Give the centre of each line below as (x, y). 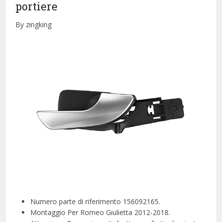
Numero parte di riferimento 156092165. (95, 202)
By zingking (34, 25)
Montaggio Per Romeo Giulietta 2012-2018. (100, 213)
